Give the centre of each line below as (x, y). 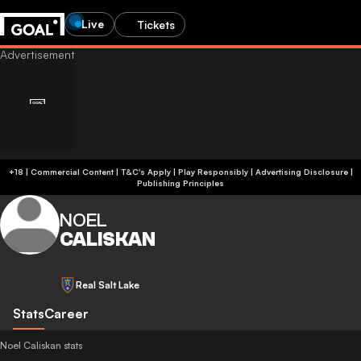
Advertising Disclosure (301, 172)
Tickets (156, 24)
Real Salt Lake (108, 285)
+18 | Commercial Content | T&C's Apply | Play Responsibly (184, 172)
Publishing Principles (180, 183)
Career (66, 313)
